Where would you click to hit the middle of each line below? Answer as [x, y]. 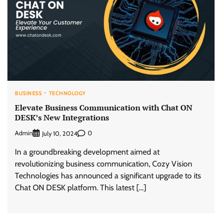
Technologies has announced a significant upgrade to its [108, 175]
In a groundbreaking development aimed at [87, 152]
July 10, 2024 [60, 133]
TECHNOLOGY [67, 93]
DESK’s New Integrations [62, 117]
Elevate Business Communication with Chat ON [104, 107]
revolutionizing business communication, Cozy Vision [104, 164]
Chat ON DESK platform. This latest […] [81, 187]
